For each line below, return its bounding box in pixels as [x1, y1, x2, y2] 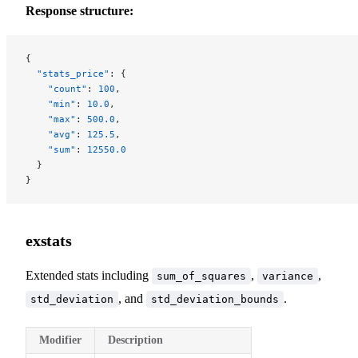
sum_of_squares [157, 269, 246, 282]
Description [108, 333, 163, 346]
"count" [26, 82, 87, 94]
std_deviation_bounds [151, 292, 279, 305]
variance [262, 269, 313, 282]
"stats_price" [26, 67, 109, 79]
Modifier [39, 333, 82, 346]
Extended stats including [26, 268, 152, 282]
